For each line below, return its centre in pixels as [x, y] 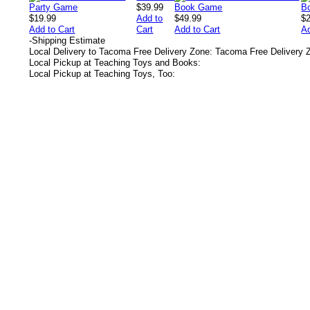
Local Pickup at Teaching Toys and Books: [115, 63]
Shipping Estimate [69, 40]
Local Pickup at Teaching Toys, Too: [102, 74]
